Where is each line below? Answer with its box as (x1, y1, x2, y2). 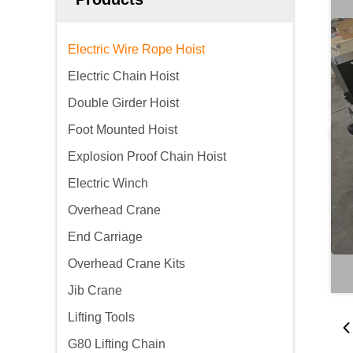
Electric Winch (68, 176, 148, 190)
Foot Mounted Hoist (68, 123, 177, 136)
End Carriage (68, 230, 143, 243)
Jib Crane (68, 284, 122, 297)
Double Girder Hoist (68, 96, 179, 110)
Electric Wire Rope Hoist (68, 43, 205, 56)
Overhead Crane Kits (68, 257, 185, 270)
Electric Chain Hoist (68, 69, 179, 83)
